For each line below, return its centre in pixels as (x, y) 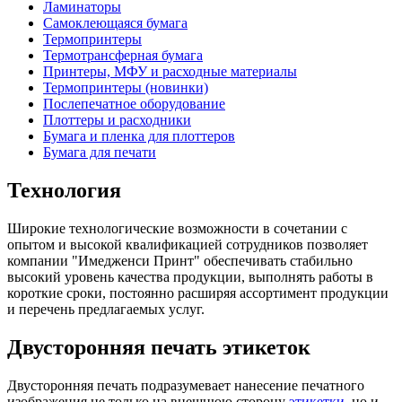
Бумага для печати (100, 153)
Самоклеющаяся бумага (115, 23)
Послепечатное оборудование (134, 104)
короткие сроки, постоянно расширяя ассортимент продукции (198, 293)
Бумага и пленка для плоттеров (139, 136)
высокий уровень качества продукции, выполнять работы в (190, 276)
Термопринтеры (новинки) (126, 88)
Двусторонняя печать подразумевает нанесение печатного (186, 385)
